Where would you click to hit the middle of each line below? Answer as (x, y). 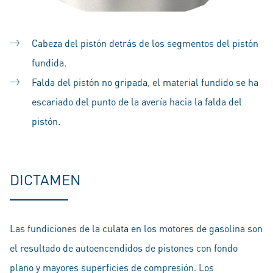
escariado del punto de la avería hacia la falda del (137, 102)
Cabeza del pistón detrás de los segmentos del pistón (145, 43)
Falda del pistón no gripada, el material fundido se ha (145, 82)
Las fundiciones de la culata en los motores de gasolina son (136, 229)
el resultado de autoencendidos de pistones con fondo (124, 248)
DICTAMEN (45, 180)
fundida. (49, 63)
